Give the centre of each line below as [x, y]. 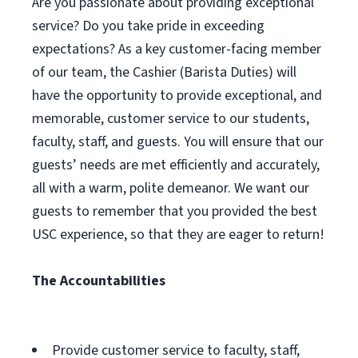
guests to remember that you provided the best [175, 211]
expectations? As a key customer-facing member [177, 49]
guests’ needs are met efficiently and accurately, [176, 165]
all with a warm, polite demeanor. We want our [171, 188]
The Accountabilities [99, 281]
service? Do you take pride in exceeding [148, 26]
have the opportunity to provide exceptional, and [177, 95]
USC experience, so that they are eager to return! [178, 235]
